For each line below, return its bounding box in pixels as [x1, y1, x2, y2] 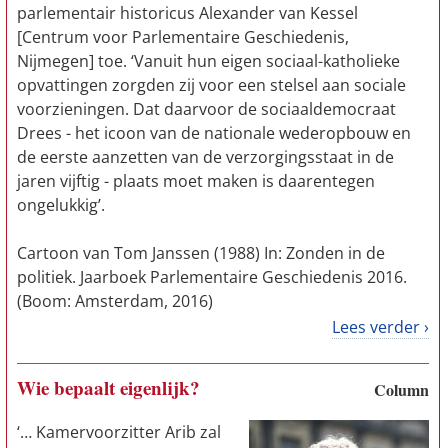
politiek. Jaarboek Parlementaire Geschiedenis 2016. [17, 266, 407, 288]
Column [374, 378, 429, 401]
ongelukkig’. [17, 194, 105, 216]
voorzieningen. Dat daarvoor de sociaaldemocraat [17, 98, 396, 120]
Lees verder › [332, 316, 429, 338]
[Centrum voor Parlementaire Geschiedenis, [17, 26, 349, 48]
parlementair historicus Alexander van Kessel [17, 2, 358, 24]
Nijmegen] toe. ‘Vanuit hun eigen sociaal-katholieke [17, 50, 400, 72]
